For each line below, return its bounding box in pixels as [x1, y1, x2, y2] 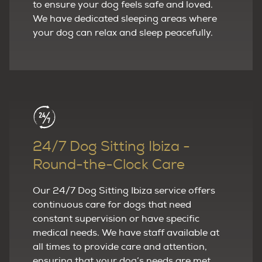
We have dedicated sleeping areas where [33, 12, 217, 25]
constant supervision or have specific [33, 212, 199, 225]
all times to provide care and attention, [33, 240, 207, 253]
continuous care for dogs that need [33, 198, 191, 211]
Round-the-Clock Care [33, 157, 185, 172]
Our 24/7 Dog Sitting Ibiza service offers [33, 184, 215, 196]
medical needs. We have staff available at [33, 226, 219, 239]
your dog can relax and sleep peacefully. [33, 26, 213, 39]
